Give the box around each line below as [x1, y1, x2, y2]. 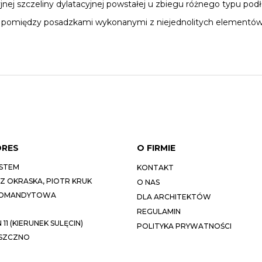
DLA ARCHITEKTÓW [137, 192, 211, 201]
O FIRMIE [137, 142, 175, 153]
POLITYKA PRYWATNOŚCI [137, 221, 232, 230]
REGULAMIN [137, 206, 181, 216]
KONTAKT [137, 163, 174, 172]
